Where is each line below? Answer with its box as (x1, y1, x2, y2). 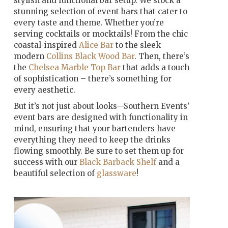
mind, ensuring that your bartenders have (13, 123, 176, 133)
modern (13, 51, 46, 61)
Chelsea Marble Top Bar (28, 62, 121, 72)
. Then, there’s (134, 51, 189, 61)
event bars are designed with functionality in (13, 112, 188, 122)
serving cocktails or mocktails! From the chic (13, 28, 188, 39)
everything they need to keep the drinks (13, 134, 170, 145)
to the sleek (115, 40, 161, 50)
